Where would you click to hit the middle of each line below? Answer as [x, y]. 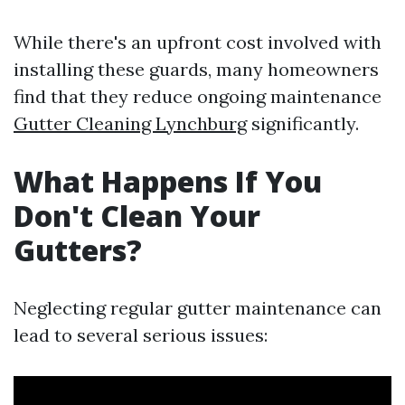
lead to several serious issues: [141, 335]
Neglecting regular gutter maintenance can [198, 308]
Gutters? [78, 250]
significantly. [303, 123]
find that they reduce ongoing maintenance [198, 96]
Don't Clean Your [137, 216]
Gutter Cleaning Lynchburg [130, 123]
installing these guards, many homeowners [196, 69]
